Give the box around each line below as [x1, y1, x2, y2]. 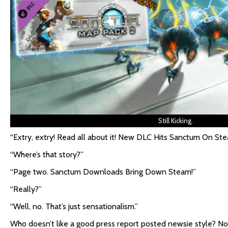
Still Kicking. [158, 117, 193, 125]
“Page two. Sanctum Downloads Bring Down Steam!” [10, 167, 196, 177]
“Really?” [10, 184, 42, 194]
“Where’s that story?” [10, 150, 83, 159]
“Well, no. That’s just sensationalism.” [10, 202, 138, 211]
